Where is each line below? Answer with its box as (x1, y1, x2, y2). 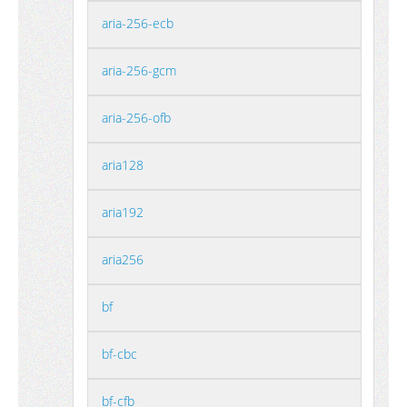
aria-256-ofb (102, 109, 171, 126)
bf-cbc (102, 345, 137, 362)
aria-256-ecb (102, 15, 174, 32)
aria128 (102, 156, 144, 174)
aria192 (102, 203, 144, 221)
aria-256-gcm (102, 62, 176, 79)
